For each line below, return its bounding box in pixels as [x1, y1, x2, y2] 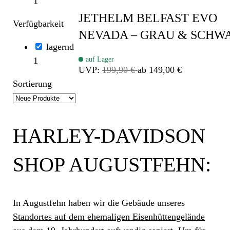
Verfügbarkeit [13, 18, 64, 29]
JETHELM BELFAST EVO [79, 11, 218, 25]
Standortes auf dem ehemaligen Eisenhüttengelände [13, 212, 205, 222]
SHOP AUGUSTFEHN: [13, 152, 212, 176]
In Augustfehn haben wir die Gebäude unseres [13, 198, 185, 208]
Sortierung [13, 78, 52, 89]
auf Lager [86, 55, 114, 64]
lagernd [46, 41, 74, 52]
